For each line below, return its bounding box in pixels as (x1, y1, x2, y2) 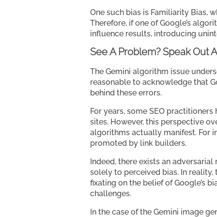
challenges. (90, 188, 131, 198)
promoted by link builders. (90, 138, 186, 148)
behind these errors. (90, 88, 162, 97)
